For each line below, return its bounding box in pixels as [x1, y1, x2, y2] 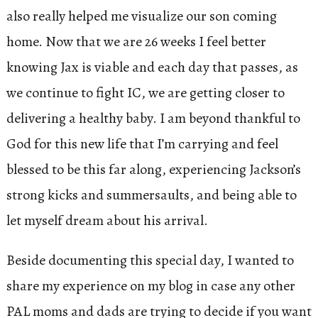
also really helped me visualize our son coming [6, 6, 277, 26]
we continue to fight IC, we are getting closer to [6, 82, 285, 102]
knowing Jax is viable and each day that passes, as [6, 57, 298, 77]
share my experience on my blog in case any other [6, 275, 295, 295]
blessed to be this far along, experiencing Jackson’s [6, 159, 301, 179]
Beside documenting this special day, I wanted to [6, 250, 294, 270]
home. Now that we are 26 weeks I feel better [6, 31, 266, 51]
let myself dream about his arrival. [6, 210, 208, 230]
